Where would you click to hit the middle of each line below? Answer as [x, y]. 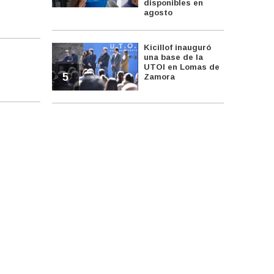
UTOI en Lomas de [182, 67]
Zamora [160, 76]
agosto [158, 13]
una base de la [174, 57]
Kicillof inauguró [178, 47]
